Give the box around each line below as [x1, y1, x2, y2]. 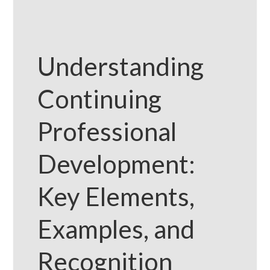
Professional [37, 116, 177, 146]
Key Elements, [37, 181, 195, 212]
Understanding [37, 51, 204, 81]
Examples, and [37, 214, 195, 244]
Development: [37, 149, 196, 179]
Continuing [37, 84, 162, 114]
